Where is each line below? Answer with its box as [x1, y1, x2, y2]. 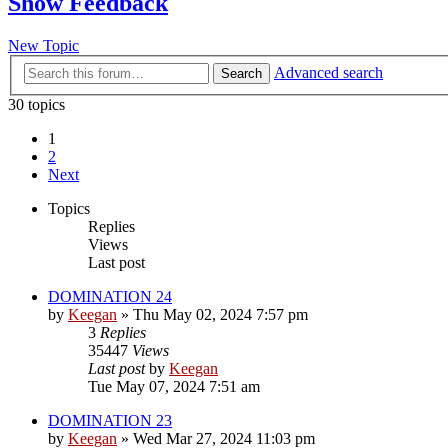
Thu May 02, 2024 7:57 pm [133, 305, 308, 323]
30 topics [8, 95, 65, 113]
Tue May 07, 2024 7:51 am [88, 377, 260, 395]
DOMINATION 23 [48, 411, 172, 429]
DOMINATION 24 [48, 287, 172, 305]
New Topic [8, 37, 79, 55]
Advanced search [274, 63, 383, 81]
